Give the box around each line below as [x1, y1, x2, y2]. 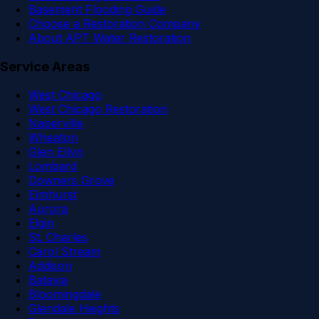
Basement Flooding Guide [28, 1, 166, 16]
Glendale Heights [28, 301, 120, 316]
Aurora [28, 202, 68, 216]
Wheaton [28, 130, 78, 145]
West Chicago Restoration [28, 102, 167, 117]
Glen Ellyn [28, 145, 83, 159]
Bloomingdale [28, 287, 101, 302]
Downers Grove [28, 173, 115, 188]
